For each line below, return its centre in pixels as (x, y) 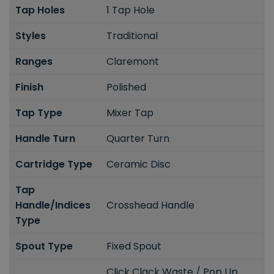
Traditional (132, 35)
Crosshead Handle (151, 205)
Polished (127, 87)
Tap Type (39, 113)
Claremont (133, 61)
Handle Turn (45, 138)
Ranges (34, 61)
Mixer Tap (130, 113)
